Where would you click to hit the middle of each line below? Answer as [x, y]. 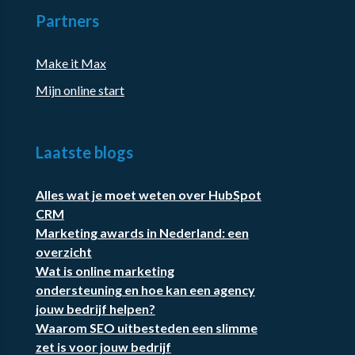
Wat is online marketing [105, 271]
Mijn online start [80, 90]
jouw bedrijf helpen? [95, 309]
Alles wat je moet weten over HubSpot [148, 195]
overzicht [63, 252]
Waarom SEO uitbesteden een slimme [146, 328]
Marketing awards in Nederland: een [142, 233]
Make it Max [71, 63]
